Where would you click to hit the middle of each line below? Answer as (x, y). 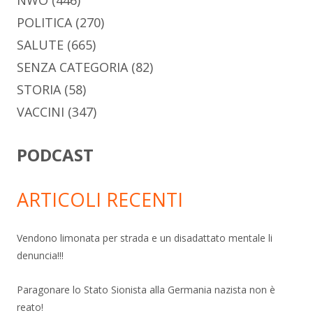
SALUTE (40, 44)
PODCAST (55, 154)
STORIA (39, 89)
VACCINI (41, 111)
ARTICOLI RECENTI (100, 199)
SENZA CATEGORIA (72, 67)
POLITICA (44, 22)
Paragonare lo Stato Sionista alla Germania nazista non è (146, 289)
